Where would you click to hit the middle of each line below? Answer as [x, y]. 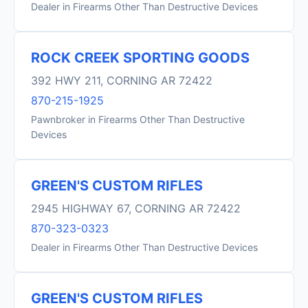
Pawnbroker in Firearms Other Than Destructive [138, 119]
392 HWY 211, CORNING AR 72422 [122, 80]
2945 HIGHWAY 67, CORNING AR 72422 [136, 208]
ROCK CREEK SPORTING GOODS [140, 58]
